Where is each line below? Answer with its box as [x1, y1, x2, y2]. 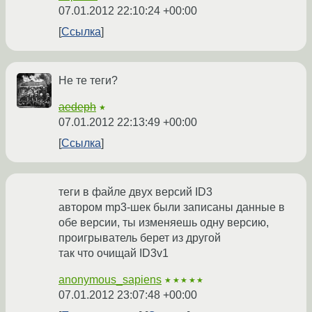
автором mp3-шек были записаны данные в [58, 201, 285, 214]
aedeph [58, 101, 96, 114]
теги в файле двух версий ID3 [58, 186, 212, 198]
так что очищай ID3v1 [58, 247, 169, 260]
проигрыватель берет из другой [58, 232, 221, 244]
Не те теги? [58, 75, 118, 87]
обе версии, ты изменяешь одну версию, [58, 217, 269, 229]
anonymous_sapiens [58, 274, 162, 286]
